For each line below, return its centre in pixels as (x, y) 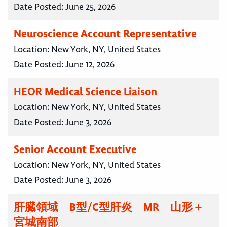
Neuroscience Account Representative (105, 34)
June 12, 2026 (90, 65)
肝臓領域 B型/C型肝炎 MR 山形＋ (109, 207)
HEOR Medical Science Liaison (85, 92)
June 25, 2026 (90, 7)
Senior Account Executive (75, 149)
